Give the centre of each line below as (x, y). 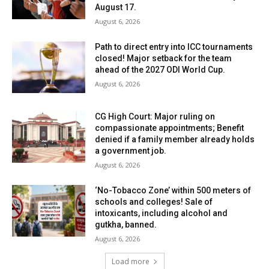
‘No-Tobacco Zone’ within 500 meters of (173, 191)
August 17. (116, 8)
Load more (130, 262)
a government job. (131, 151)
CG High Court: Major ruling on (155, 117)
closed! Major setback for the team (164, 59)
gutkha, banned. (126, 225)
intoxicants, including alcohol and (162, 213)
